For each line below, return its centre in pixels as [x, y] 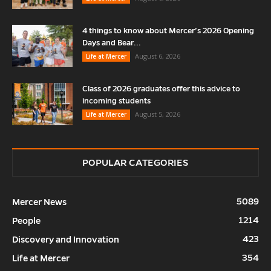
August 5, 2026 [158, 114]
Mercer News [39, 202]
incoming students [116, 101]
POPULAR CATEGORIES [135, 163]
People [26, 221]
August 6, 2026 [158, 56]
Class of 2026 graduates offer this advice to [161, 89]
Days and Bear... [112, 43]
